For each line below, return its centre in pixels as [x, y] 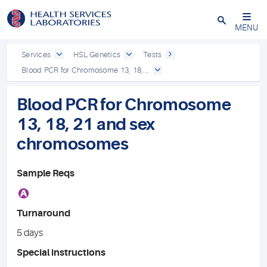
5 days [30, 233]
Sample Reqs [46, 173]
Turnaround [44, 213]
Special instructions [61, 253]
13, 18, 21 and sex [86, 125]
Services [36, 55]
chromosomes [73, 144]
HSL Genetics [97, 55]
